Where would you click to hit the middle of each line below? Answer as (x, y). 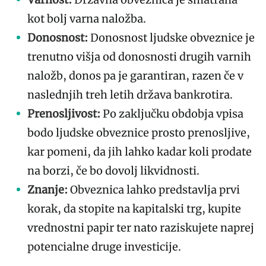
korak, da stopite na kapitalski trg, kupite (134, 208)
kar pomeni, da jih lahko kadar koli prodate (140, 151)
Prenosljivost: (64, 113)
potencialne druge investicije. (104, 246)
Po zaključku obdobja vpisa (172, 113)
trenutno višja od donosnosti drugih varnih (139, 56)
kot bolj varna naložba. (87, 18)
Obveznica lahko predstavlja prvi (154, 189)
